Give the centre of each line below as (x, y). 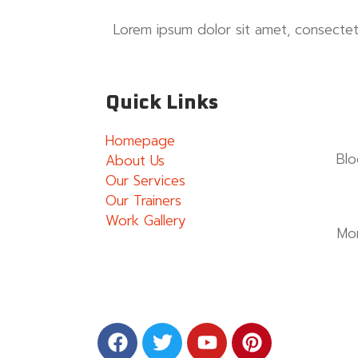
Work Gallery (146, 221)
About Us (135, 161)
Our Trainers (143, 201)
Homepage (140, 141)
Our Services (145, 181)
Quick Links (162, 103)
